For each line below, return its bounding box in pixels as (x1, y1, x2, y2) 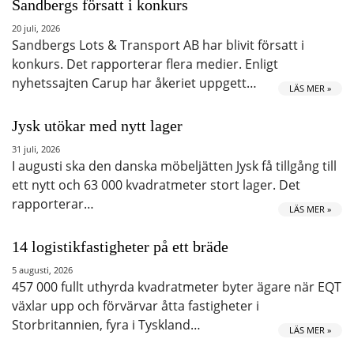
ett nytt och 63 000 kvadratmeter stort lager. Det (12, 175, 300, 194)
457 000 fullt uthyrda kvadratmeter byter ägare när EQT (12, 277, 341, 296)
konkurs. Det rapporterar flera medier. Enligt (12, 55, 278, 73)
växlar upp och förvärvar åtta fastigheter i (12, 296, 259, 314)
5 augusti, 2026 (12, 263, 73, 276)
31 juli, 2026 (12, 142, 60, 155)
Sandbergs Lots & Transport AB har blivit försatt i (12, 36, 304, 54)
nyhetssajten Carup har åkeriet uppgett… (12, 73, 257, 92)
